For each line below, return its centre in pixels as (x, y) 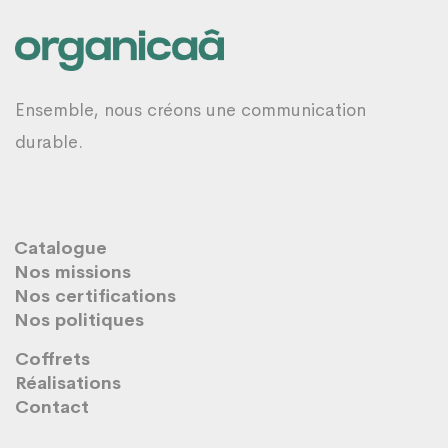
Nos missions (72, 272)
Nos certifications (95, 296)
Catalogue (60, 248)
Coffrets (52, 359)
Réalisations (68, 383)
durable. (49, 142)
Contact (52, 407)
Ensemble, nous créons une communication (190, 110)
